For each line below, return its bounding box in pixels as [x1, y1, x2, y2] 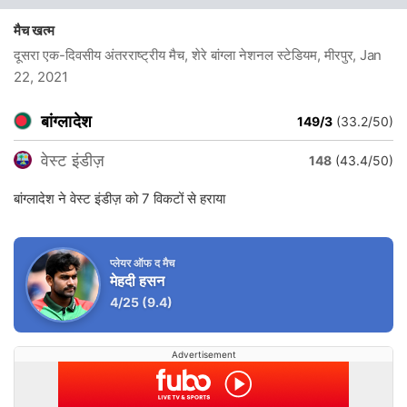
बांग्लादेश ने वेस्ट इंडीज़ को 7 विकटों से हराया [14, 190, 225, 207]
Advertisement [171, 349, 236, 360]
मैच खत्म [14, 22, 63, 39]
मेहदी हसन [110, 272, 164, 290]
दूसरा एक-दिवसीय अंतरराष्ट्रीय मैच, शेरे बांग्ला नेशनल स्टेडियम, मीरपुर [14, 46, 353, 64]
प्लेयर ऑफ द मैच [110, 256, 174, 270]
